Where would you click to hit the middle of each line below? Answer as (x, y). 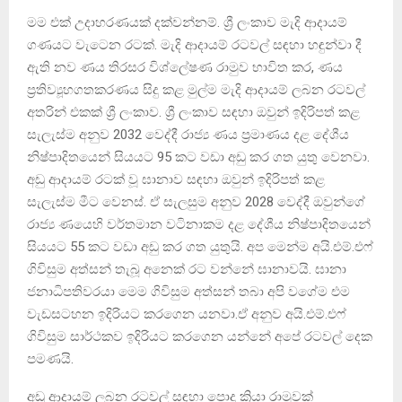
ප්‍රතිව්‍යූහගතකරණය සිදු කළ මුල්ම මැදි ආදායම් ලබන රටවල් (196, 89)
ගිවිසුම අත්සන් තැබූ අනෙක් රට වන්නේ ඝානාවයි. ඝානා (187, 269)
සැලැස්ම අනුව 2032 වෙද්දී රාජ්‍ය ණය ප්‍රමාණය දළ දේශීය (188, 134)
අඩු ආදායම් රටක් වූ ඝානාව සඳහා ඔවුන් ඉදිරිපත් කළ (176, 179)
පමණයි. (50, 358)
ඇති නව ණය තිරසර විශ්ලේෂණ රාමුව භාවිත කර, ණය (185, 67)
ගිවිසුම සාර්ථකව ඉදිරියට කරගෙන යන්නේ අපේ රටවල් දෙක (200, 336)
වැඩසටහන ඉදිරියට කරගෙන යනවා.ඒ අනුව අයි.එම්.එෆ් (187, 314)
